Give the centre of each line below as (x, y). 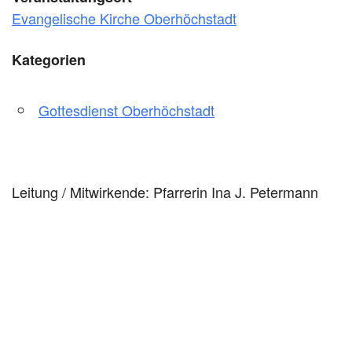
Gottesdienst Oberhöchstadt (126, 110)
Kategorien (49, 60)
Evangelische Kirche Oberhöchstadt (124, 18)
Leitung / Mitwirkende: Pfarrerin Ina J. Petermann (165, 192)
